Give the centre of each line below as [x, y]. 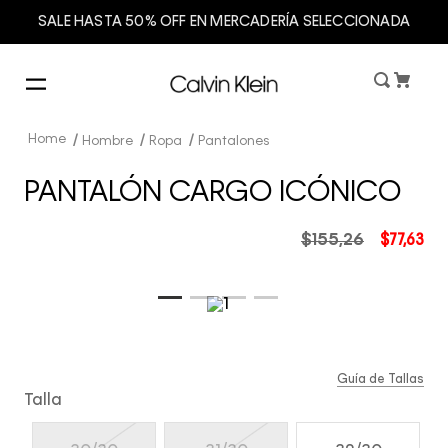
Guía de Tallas [380, 380]
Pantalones [233, 141]
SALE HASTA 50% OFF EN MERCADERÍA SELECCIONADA [224, 22]
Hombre [107, 141]
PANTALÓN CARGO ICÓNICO [212, 193]
